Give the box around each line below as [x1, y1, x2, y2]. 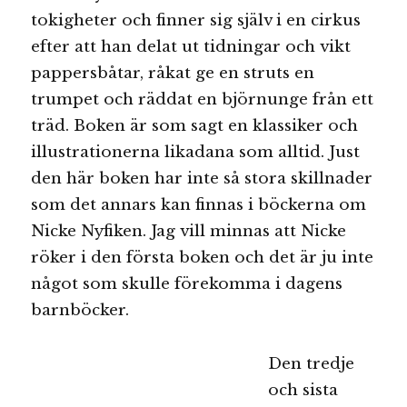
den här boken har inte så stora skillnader [31, 169, 373, 189]
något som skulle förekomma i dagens [31, 274, 343, 294]
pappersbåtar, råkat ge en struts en [31, 64, 315, 84]
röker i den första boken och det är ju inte [31, 248, 374, 268]
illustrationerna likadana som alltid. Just [31, 143, 361, 163]
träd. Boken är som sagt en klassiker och [31, 116, 359, 136]
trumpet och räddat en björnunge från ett [31, 90, 374, 110]
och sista [268, 380, 339, 400]
